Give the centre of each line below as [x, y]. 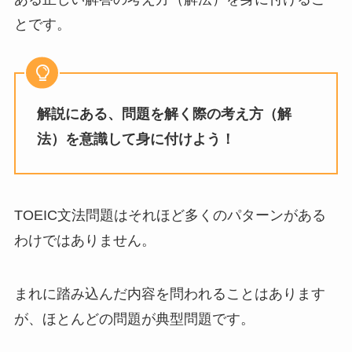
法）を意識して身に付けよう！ [136, 139]
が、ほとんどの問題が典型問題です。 [134, 319]
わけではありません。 [84, 241]
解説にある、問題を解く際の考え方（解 [164, 114]
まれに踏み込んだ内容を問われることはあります [169, 293]
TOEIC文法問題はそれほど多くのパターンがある [170, 216]
